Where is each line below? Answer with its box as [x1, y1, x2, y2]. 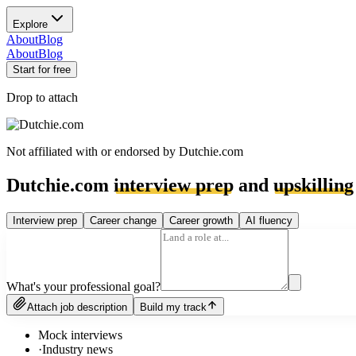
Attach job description [27, 300, 127, 313]
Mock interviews [38, 327, 122, 342]
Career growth [169, 214, 233, 226]
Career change [90, 214, 157, 226]
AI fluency [246, 214, 292, 226]
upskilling [273, 174, 354, 195]
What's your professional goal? [6, 279, 161, 293]
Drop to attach [6, 91, 78, 104]
